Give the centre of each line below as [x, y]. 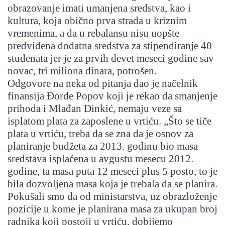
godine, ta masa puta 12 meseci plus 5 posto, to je [113, 172]
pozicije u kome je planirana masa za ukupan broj [113, 209]
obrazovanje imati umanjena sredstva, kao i [99, 8]
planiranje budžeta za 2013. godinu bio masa [103, 146]
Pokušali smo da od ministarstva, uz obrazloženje [112, 197]
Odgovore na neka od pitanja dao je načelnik [103, 84]
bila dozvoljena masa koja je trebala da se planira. [113, 184]
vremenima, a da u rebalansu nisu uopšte [93, 33]
